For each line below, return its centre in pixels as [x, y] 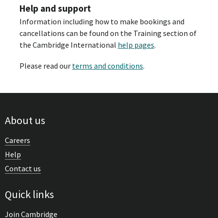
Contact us [23, 168]
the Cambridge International [69, 45]
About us [25, 120]
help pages [136, 45]
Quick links [29, 194]
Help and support [55, 8]
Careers [18, 140]
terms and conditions [108, 66]
